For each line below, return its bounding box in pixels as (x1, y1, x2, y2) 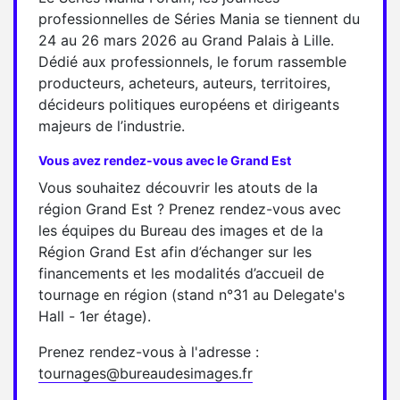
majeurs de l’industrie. (38, 116, 185, 135)
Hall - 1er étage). (38, 306, 151, 325)
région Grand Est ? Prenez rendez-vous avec (38, 199, 341, 218)
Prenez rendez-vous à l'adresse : (38, 342, 259, 361)
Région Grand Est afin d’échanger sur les (38, 242, 312, 261)
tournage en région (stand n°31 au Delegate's (38, 285, 345, 304)
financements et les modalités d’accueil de (38, 263, 324, 282)
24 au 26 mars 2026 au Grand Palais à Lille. (38, 30, 334, 49)
